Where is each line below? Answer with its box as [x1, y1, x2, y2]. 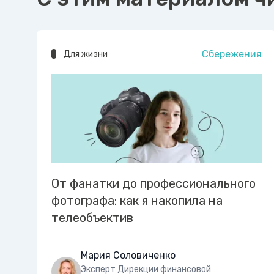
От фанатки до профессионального [51, 176, 256, 191]
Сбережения [202, 48, 262, 61]
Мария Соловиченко [81, 249, 176, 261]
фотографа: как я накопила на [51, 193, 223, 208]
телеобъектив [51, 210, 133, 225]
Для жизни [64, 49, 108, 60]
